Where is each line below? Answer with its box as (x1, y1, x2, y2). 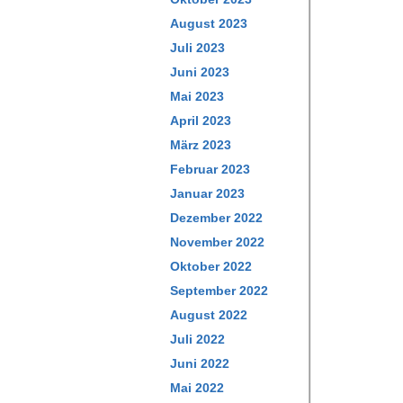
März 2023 (170, 138, 231, 152)
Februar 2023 (170, 162, 250, 176)
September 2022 (170, 283, 268, 298)
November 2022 (170, 235, 264, 249)
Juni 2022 (170, 356, 229, 371)
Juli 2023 (170, 40, 225, 55)
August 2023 (170, 16, 247, 31)
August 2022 (170, 308, 247, 322)
